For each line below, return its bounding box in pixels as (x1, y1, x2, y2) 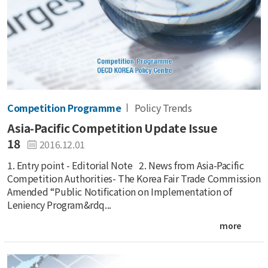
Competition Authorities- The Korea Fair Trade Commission (7, 171, 261, 186)
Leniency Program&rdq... (7, 197, 111, 212)
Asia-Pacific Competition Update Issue (7, 119, 218, 136)
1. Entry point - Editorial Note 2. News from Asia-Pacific (7, 158, 244, 173)
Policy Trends (134, 100, 192, 115)
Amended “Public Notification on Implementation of (7, 184, 232, 199)
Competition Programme (7, 100, 121, 115)
